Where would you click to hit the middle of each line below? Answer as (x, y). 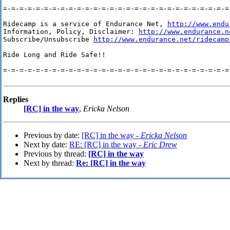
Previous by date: (53, 136)
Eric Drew (160, 145)
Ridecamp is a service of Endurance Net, (85, 24)
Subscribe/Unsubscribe (48, 40)
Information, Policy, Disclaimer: (71, 32)
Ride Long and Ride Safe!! (54, 55)
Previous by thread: (56, 154)
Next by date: (46, 145)
